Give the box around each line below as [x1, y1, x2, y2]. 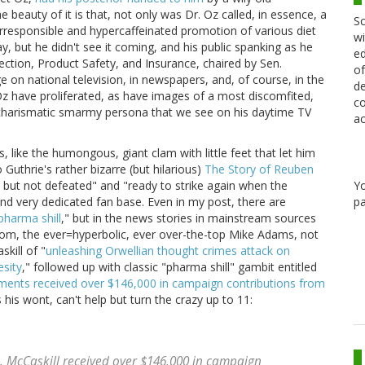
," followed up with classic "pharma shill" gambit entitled [22, 259, 317, 275]
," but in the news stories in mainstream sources [61, 210, 316, 226]
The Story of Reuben [204, 161, 314, 178]
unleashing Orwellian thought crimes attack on [46, 243, 290, 259]
